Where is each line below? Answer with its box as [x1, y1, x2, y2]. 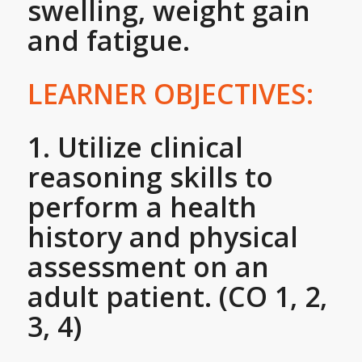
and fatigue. [27, 22, 190, 60]
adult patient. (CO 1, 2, [27, 277, 327, 315]
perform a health [27, 187, 257, 225]
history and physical [27, 217, 298, 255]
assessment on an [27, 247, 269, 285]
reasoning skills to [27, 158, 273, 196]
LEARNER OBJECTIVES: [27, 75, 314, 113]
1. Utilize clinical [27, 128, 243, 166]
